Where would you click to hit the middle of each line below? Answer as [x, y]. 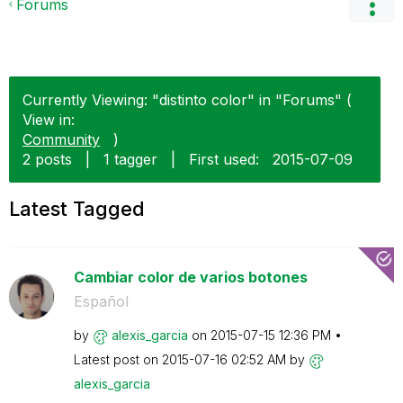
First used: [224, 159]
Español [101, 301]
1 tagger [130, 159]
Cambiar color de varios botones [190, 277]
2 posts [47, 159]
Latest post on [117, 359]
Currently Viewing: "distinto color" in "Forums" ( [187, 100]
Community [61, 139]
